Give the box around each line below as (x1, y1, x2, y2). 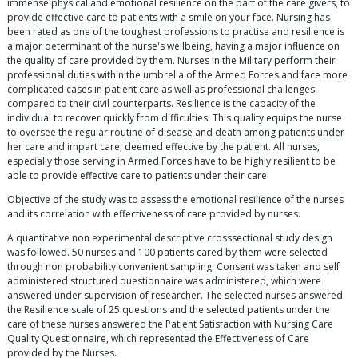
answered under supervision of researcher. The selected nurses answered (7, 288, 343, 303)
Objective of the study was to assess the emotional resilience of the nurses (7, 193, 344, 207)
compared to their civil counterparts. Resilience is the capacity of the (7, 97, 316, 111)
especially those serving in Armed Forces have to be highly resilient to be (7, 154, 336, 169)
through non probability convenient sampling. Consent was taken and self (7, 260, 340, 274)
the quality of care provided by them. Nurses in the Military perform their (7, 54, 336, 68)
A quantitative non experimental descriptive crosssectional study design (7, 231, 332, 245)
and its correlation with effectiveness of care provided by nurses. (7, 207, 300, 221)
